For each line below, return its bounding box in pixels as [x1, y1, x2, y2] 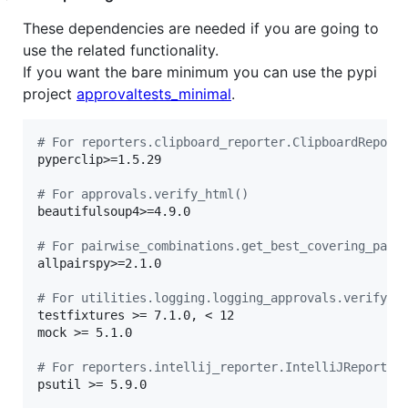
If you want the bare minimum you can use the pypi [23, 62, 377, 81]
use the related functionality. [23, 40, 219, 59]
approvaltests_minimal [76, 84, 231, 103]
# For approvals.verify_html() [37, 186, 249, 201]
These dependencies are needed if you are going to [23, 18, 379, 37]
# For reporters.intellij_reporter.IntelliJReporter [37, 359, 402, 374]
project [23, 84, 76, 103]
